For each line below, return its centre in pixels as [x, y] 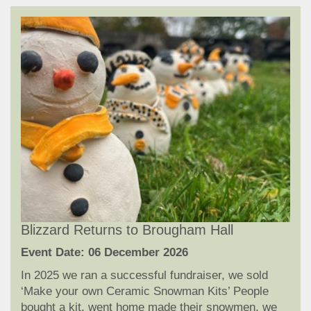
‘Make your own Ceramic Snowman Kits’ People [145, 291]
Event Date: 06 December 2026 [104, 252]
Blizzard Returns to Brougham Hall [127, 229]
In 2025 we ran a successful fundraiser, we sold [144, 275]
